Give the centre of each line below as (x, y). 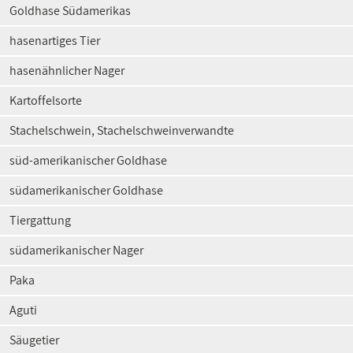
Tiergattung (40, 220)
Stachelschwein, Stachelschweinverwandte (122, 130)
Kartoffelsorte (46, 100)
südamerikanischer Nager (76, 250)
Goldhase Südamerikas (70, 11)
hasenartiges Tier (55, 41)
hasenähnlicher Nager (67, 71)
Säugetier (34, 340)
